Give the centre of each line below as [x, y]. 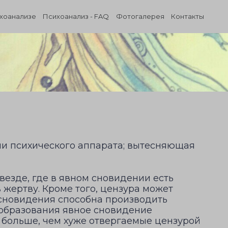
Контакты [188, 16]
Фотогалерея [140, 16]
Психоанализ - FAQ [76, 16]
